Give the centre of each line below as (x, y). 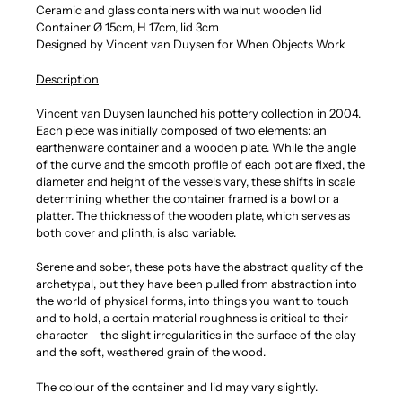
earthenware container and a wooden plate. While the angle (196, 148)
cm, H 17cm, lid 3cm (167, 27)
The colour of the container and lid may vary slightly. (177, 386)
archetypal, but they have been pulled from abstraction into (197, 284)
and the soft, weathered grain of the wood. (151, 352)
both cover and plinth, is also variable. (136, 233)
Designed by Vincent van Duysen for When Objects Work (191, 44)
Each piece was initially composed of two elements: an (181, 131)
